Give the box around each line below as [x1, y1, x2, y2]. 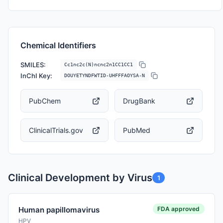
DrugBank [123, 97, 155, 105]
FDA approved [157, 205, 200, 213]
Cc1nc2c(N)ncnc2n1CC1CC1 [64, 62, 133, 67]
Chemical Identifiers [20, 40, 96, 50]
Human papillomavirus [18, 205, 100, 215]
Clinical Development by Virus [8, 172, 152, 184]
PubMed [123, 126, 150, 134]
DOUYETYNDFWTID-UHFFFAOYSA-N [64, 73, 145, 78]
